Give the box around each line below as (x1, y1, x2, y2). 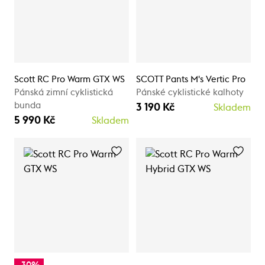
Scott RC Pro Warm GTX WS (14, 75, 125, 84)
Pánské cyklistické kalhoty (136, 88, 244, 97)
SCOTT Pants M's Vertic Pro (136, 75, 245, 84)
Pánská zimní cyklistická (14, 88, 113, 97)
